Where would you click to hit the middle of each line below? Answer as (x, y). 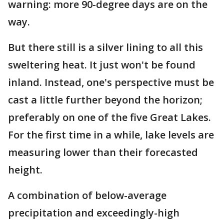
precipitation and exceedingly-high (94, 213)
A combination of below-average (87, 195)
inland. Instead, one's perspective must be (111, 82)
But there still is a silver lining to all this (105, 47)
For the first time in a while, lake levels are (111, 135)
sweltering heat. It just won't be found (102, 65)
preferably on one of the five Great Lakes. (109, 117)
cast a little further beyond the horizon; (105, 100)
